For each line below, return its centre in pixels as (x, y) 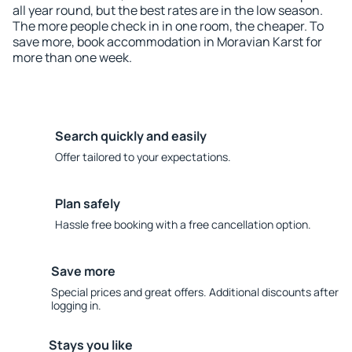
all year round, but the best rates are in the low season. (168, 10)
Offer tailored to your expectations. (143, 157)
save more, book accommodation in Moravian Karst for (167, 42)
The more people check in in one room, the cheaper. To (168, 26)
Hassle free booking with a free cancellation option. (183, 224)
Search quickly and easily (131, 136)
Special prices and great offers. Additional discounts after (194, 292)
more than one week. (72, 57)
